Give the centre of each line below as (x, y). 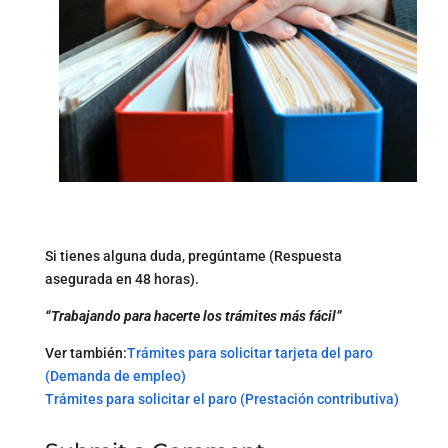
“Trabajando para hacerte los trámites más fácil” (193, 315)
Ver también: (85, 352)
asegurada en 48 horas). (121, 278)
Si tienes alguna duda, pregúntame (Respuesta (193, 255)
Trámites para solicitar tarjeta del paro (249, 352)
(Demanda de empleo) (115, 375)
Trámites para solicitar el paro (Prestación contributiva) (221, 398)
